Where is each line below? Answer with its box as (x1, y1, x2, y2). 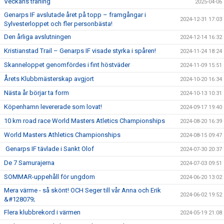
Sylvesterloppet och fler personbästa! (4, 19, 112, 27)
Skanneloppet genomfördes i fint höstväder (4, 60, 130, 68)
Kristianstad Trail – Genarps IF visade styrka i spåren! (4, 46, 156, 54)
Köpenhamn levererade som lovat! (4, 102, 102, 110)
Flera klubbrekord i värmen (4, 208, 80, 216)
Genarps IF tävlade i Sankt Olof (4, 144, 94, 152)
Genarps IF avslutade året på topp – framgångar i (4, 10, 146, 18)
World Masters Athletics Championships (4, 130, 120, 138)
